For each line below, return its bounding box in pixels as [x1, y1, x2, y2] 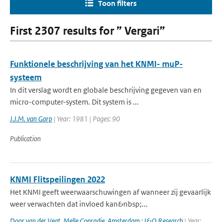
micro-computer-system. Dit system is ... [10, 97, 139, 107]
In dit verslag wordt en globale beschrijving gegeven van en [10, 85, 202, 95]
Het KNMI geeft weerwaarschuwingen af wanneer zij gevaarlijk [10, 187, 211, 197]
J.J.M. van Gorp [10, 114, 52, 123]
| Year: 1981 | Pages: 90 [52, 114, 120, 123]
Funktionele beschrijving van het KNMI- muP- [10, 58, 183, 69]
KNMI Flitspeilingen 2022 [10, 174, 105, 185]
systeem [10, 72, 42, 83]
